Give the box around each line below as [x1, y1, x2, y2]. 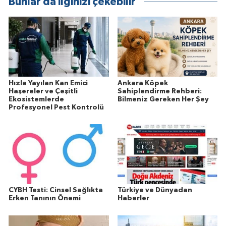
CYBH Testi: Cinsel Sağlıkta [9, 187, 103, 194]
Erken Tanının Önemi [9, 195, 81, 202]
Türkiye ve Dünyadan [117, 187, 192, 194]
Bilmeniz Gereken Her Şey [117, 95, 209, 103]
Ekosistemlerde [9, 95, 64, 103]
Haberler [117, 195, 149, 202]
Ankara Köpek [117, 79, 168, 87]
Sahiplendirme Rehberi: [117, 87, 202, 95]
